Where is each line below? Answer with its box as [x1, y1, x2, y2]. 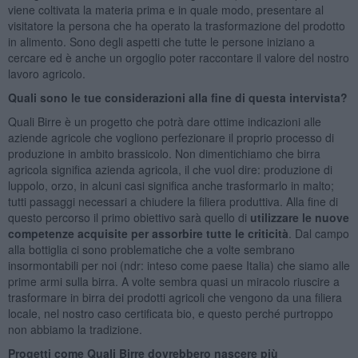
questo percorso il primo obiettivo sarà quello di [7, 209, 250, 225]
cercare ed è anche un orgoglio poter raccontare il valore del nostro [7, 49, 349, 66]
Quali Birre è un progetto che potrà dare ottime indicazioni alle [7, 113, 321, 129]
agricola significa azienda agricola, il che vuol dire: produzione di [7, 161, 332, 177]
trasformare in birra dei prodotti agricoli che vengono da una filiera [7, 288, 342, 305]
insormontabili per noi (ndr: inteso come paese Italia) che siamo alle [7, 257, 350, 273]
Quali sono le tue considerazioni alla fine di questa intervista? [7, 89, 348, 105]
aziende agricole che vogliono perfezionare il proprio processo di [7, 129, 334, 145]
